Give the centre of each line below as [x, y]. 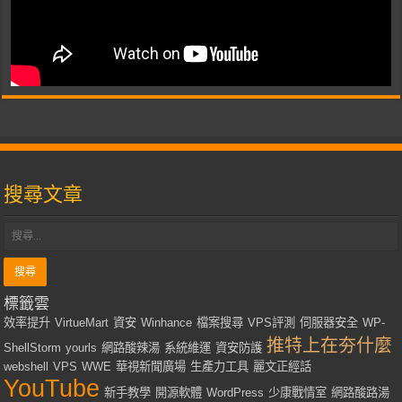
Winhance [167, 323]
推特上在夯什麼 [330, 346]
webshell [26, 367]
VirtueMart [82, 323]
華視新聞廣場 [151, 367]
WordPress [236, 393]
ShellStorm [33, 348]
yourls [82, 348]
